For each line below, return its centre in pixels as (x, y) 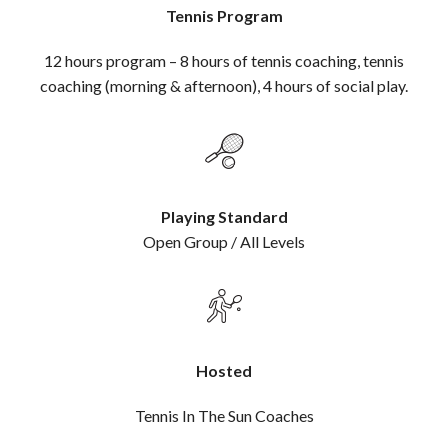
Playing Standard (224, 216)
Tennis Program (224, 15)
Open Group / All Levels (224, 241)
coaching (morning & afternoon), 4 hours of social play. (224, 85)
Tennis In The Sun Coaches (224, 415)
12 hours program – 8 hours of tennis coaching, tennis (224, 60)
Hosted (224, 370)
